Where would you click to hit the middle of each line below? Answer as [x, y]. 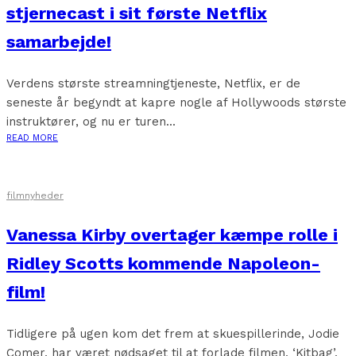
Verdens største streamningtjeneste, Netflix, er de [153, 83]
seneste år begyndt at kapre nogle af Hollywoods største [176, 103]
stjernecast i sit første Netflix [137, 13]
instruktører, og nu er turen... [91, 122]
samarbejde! [59, 42]
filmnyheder [35, 195]
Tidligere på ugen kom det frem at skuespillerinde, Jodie [173, 334]
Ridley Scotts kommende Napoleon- [163, 263]
